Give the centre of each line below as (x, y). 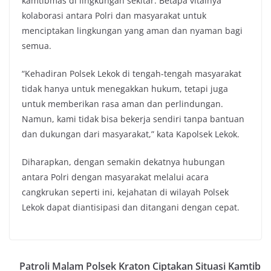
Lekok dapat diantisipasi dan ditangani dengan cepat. (131, 207)
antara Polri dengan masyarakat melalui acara (115, 177)
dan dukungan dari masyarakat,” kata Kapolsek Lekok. (131, 134)
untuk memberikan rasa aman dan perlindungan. (122, 103)
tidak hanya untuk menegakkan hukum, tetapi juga (125, 88)
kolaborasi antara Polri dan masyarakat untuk (114, 15)
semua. (37, 45)
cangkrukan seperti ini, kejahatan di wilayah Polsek (125, 192)
